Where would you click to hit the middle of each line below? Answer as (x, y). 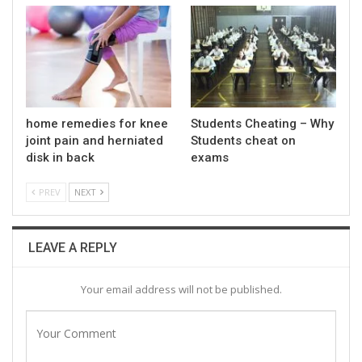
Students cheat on (243, 141)
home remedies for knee (97, 124)
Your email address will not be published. (181, 290)
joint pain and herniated (95, 141)
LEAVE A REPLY (73, 248)
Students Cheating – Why (262, 124)
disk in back (60, 158)
